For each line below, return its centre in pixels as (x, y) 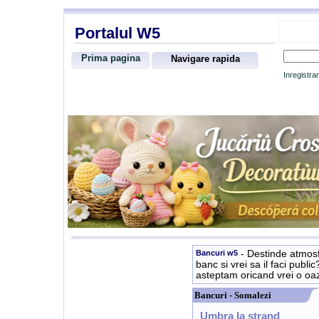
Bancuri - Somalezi (233, 295)
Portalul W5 (117, 33)
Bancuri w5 (217, 253)
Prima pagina (110, 58)
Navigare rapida (205, 59)
